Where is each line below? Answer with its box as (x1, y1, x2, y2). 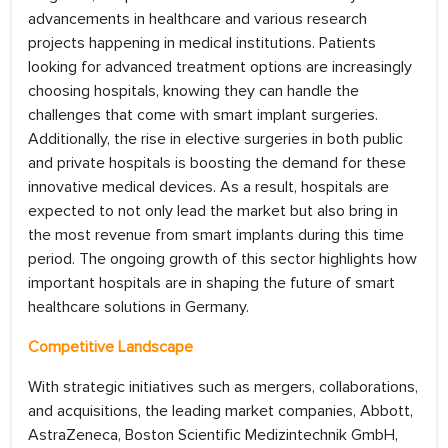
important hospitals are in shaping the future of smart (28, 273, 395, 294)
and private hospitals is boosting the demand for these (28, 153, 406, 174)
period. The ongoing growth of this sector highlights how (28, 249, 417, 270)
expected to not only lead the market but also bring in (28, 201, 398, 222)
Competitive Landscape (28, 337, 193, 358)
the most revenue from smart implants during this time (28, 225, 404, 246)
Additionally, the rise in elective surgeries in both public (28, 129, 403, 150)
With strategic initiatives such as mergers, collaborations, (28, 377, 418, 398)
